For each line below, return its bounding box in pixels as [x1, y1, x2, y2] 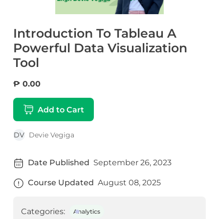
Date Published [27, 158, 89, 168]
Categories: [21, 207, 65, 217]
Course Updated [27, 178, 94, 188]
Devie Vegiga [28, 131, 74, 140]
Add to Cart [37, 105, 84, 114]
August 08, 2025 [97, 178, 161, 188]
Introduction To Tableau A [13, 26, 176, 41]
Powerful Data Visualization [13, 41, 187, 56]
